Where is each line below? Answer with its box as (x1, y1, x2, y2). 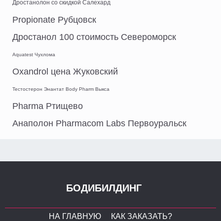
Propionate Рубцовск (12, 15, 96, 25)
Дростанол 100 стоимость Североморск (12, 32, 176, 42)
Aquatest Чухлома (12, 52, 55, 58)
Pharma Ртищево (12, 101, 83, 111)
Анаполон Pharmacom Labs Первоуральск (12, 118, 186, 129)
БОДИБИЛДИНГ (66, 183, 142, 194)
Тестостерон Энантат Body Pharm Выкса (12, 86, 110, 92)
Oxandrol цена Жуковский (12, 67, 118, 77)
